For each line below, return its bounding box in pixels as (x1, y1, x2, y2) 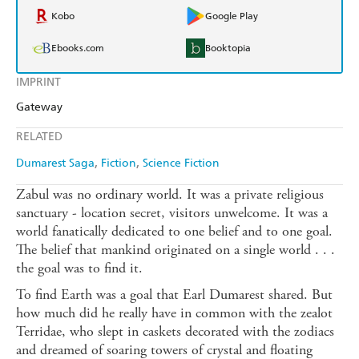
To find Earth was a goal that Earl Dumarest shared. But (16, 285, 333, 305)
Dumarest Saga (16, 156, 95, 171)
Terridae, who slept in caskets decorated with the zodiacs (16, 322, 334, 341)
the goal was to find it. (16, 259, 143, 278)
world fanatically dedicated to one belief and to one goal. (16, 222, 333, 241)
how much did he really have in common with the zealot (16, 304, 333, 323)
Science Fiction (143, 156, 220, 171)
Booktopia (205, 42, 251, 54)
